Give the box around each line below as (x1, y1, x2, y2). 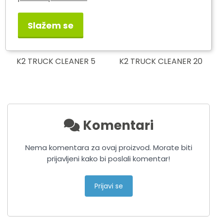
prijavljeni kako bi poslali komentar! (47, 154, 170, 164)
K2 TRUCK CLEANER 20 (119, 56, 203, 67)
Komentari (79, 117, 154, 134)
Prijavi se (94, 181, 123, 191)
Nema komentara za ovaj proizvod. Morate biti (25, 142, 192, 153)
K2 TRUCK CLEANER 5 (16, 56, 96, 67)
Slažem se (28, 19, 74, 31)
